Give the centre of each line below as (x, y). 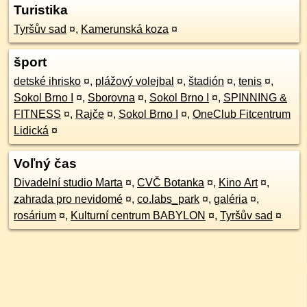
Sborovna (111, 98)
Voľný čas (45, 163)
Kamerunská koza (125, 29)
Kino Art (238, 183)
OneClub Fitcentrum (242, 114)
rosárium (35, 216)
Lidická (31, 131)
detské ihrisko (47, 81)
